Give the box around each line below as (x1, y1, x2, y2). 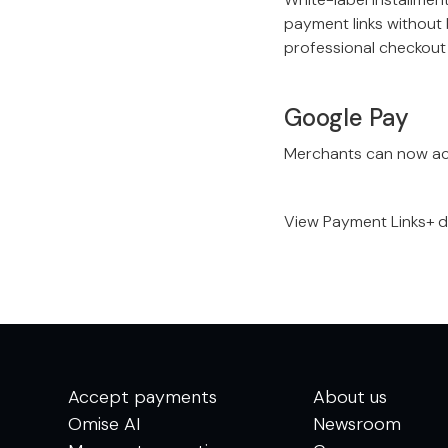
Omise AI (68, 412, 141, 437)
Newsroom (312, 412, 401, 437)
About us (312, 385, 387, 410)
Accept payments (68, 385, 217, 410)
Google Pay (284, 102, 409, 134)
